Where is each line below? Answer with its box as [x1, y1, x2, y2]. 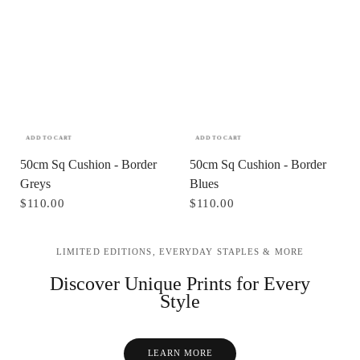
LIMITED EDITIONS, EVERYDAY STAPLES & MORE [55, 246, 305, 256]
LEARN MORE [147, 348, 213, 358]
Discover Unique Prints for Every [50, 272, 310, 294]
